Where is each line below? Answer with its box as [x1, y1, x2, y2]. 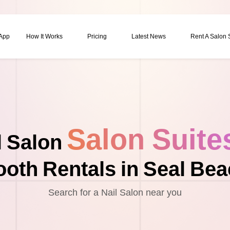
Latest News [131, 32, 166, 40]
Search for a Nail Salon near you [48, 187, 182, 198]
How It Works [26, 32, 63, 40]
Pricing [87, 32, 107, 40]
